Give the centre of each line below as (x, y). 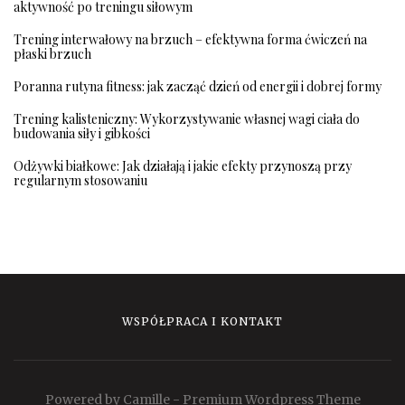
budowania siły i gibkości (82, 134)
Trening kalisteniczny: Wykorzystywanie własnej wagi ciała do (187, 119)
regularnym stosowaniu (80, 181)
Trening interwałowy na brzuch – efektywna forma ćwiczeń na (190, 40)
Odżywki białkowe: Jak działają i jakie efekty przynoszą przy (183, 166)
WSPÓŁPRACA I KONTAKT (202, 322)
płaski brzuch (52, 54)
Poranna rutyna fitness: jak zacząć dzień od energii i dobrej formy (198, 87)
